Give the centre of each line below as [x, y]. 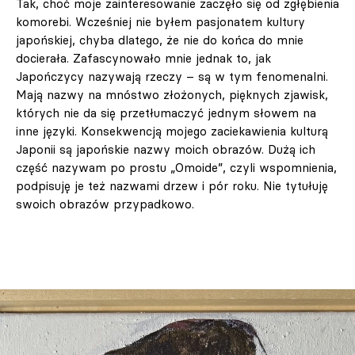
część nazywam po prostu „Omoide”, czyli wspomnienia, [176, 168]
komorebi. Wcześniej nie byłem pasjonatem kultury [160, 22]
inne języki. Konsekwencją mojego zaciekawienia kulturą [172, 132]
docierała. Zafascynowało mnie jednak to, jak [143, 59]
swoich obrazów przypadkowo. [105, 204]
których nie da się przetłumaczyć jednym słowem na [166, 113]
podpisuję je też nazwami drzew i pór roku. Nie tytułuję [172, 186]
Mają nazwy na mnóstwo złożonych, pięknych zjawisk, [172, 95]
